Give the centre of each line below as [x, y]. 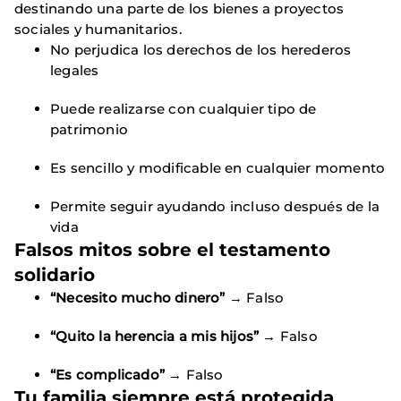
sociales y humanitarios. [98, 30]
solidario [55, 275]
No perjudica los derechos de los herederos [201, 50]
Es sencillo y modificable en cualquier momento [218, 168]
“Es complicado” [107, 375]
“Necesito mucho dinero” [138, 298]
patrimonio [89, 130]
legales [75, 71]
